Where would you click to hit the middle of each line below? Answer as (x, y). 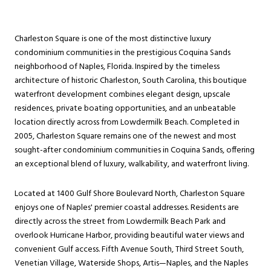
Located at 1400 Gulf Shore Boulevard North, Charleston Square (130, 194)
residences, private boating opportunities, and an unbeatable (125, 108)
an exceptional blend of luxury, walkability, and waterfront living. (132, 164)
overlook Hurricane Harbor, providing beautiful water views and (129, 236)
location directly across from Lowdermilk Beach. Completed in (127, 122)
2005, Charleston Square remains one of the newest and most (126, 136)
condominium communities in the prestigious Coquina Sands (122, 53)
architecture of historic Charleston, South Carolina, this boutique (131, 80)
